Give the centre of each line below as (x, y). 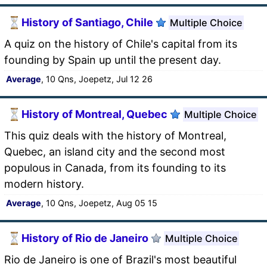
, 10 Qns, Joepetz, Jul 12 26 (97, 79)
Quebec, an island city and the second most (115, 151)
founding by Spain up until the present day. (113, 60)
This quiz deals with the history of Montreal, (115, 135)
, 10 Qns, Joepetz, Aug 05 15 (99, 203)
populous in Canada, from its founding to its (115, 167)
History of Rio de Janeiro (85, 238)
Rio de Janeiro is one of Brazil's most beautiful (120, 259)
